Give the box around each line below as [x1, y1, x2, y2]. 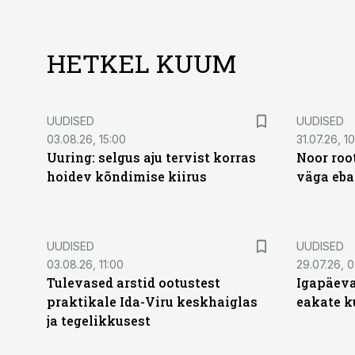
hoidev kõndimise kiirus [47, 168, 207, 185]
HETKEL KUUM [47, 46, 236, 80]
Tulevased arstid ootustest [47, 274, 220, 291]
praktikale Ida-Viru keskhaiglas [47, 293, 258, 310]
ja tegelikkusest [47, 312, 151, 329]
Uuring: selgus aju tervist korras [47, 149, 256, 166]
